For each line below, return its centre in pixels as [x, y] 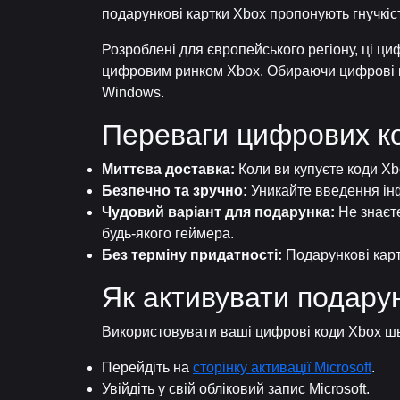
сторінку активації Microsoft [282, 367]
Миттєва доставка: [168, 169]
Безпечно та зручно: [175, 191]
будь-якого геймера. [168, 233]
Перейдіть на [147, 367]
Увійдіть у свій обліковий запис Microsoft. [236, 389]
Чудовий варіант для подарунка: [218, 212]
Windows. [133, 92]
